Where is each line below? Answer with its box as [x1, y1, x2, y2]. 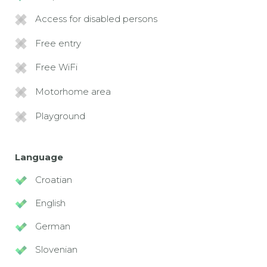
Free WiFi [35, 61, 77, 73]
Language [15, 151, 63, 163]
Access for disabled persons [35, 13, 157, 24]
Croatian [35, 173, 72, 185]
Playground [35, 110, 85, 122]
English [35, 197, 66, 209]
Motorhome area [35, 86, 111, 98]
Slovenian [35, 243, 77, 255]
